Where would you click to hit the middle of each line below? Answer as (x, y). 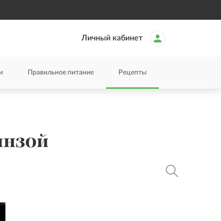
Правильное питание (61, 73)
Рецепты (132, 73)
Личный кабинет (112, 38)
